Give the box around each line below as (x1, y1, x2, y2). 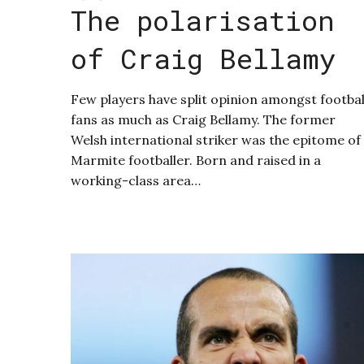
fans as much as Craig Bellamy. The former (71, 111, 336, 128)
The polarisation (71, 2, 335, 39)
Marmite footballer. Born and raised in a (71, 152, 321, 169)
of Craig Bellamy (71, 40, 336, 77)
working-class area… (71, 172, 201, 189)
